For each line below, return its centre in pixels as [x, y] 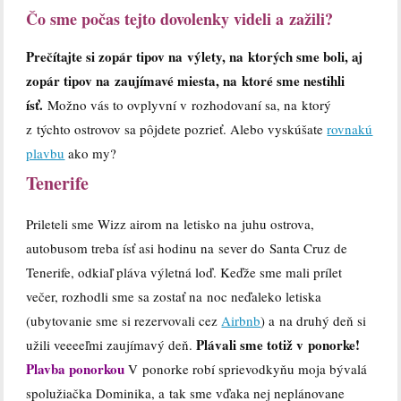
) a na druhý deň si [314, 321]
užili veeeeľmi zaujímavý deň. [111, 345]
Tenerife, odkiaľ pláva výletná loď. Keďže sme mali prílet [184, 273]
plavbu [46, 154]
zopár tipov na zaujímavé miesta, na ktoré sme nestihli [186, 81]
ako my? [91, 154]
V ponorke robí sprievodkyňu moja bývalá [248, 369]
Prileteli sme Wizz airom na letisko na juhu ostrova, [171, 224]
